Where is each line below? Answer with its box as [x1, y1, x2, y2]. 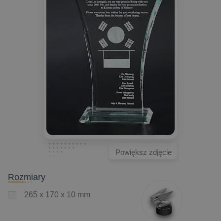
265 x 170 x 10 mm [24, 190, 90, 199]
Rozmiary [8, 172, 45, 182]
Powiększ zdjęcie [115, 147, 172, 156]
